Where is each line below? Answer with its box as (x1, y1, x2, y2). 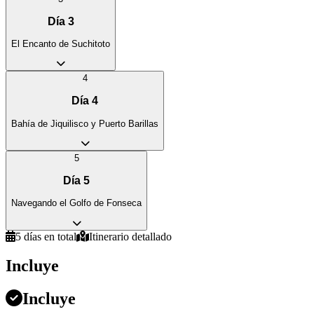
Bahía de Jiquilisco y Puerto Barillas (11, 118, 158, 129)
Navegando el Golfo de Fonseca (11, 198, 142, 209)
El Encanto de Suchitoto (11, 39, 110, 50)
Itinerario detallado (89, 230, 172, 243)
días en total (24, 230, 76, 243)
